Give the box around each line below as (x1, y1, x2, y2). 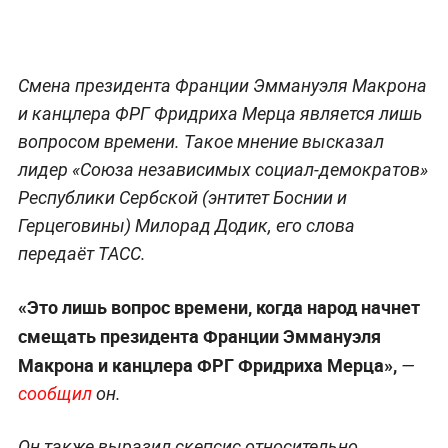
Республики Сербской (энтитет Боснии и (17, 186, 347, 208)
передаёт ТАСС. (17, 242, 146, 264)
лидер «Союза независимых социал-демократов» (17, 158, 428, 180)
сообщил (17, 382, 96, 404)
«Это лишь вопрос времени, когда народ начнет (17, 294, 420, 319)
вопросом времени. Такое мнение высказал (17, 130, 384, 152)
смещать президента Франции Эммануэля (17, 323, 381, 348)
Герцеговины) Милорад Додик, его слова (17, 214, 355, 236)
